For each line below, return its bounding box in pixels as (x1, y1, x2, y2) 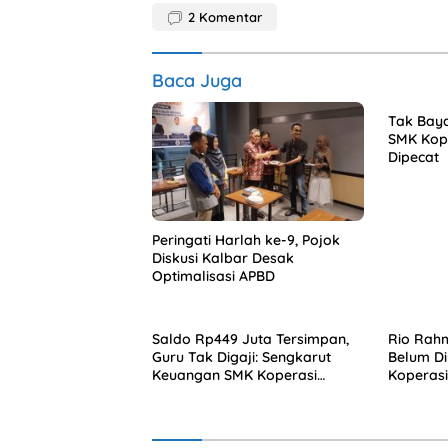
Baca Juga (152, 69, 242, 93)
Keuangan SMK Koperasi (152, 366, 317, 385)
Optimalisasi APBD (152, 267, 275, 286)
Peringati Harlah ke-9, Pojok (152, 231, 340, 250)
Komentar (199, 9, 262, 26)
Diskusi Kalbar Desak (152, 249, 294, 268)
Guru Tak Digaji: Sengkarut (152, 348, 331, 367)
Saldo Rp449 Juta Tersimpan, (152, 330, 349, 349)
